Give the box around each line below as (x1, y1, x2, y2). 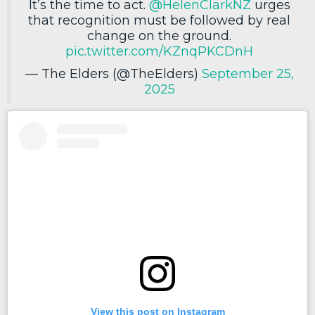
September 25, (201, 66, 294, 82)
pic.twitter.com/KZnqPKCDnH (65, 44, 253, 60)
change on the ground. (87, 28, 231, 44)
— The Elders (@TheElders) (25, 66, 202, 82)
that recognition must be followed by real (28, 13, 290, 29)
